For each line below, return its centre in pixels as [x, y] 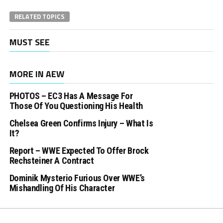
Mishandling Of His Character [62, 188]
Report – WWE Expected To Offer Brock [79, 150]
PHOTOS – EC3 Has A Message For [71, 96]
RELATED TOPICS [39, 16]
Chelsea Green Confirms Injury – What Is [81, 123]
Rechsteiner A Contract [52, 160]
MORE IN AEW [37, 74]
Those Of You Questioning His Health [76, 106]
